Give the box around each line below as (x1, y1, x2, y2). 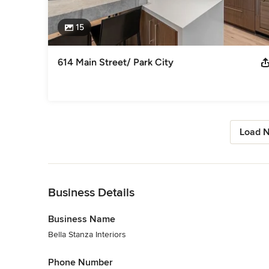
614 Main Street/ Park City (58, 56, 174, 68)
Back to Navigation (48, 164, 118, 175)
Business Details (48, 185, 134, 200)
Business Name (48, 213, 115, 225)
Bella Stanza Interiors (48, 229, 126, 240)
